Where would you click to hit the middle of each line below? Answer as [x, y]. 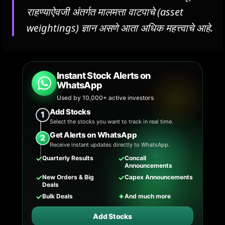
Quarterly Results [68, 158]
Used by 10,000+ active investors [105, 97]
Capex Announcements [159, 177]
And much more [148, 196]
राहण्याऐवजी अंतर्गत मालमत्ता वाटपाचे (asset [105, 12]
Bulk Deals [58, 196]
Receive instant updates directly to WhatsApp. [110, 144]
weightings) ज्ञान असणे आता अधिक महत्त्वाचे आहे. [120, 28]
